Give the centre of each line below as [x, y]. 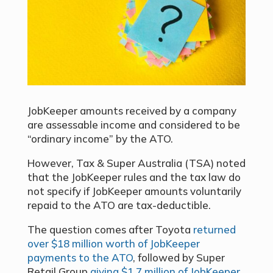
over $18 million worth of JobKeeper [113, 244]
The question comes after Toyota [109, 230]
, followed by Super [179, 258]
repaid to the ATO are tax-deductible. [119, 205]
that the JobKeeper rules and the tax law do [134, 177]
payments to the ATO [80, 258]
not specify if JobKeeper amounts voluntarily [134, 191]
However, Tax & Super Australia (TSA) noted [136, 163]
